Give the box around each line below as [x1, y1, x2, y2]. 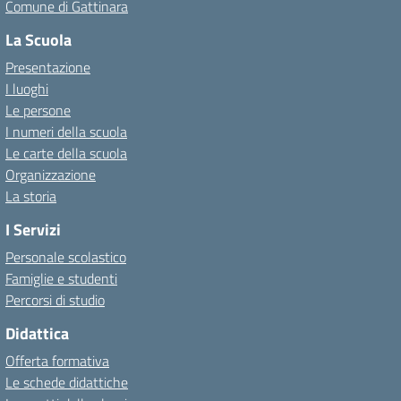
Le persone [5, 99, 71, 121]
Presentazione [5, 56, 90, 78]
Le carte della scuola [5, 142, 127, 164]
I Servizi [5, 218, 61, 242]
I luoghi [5, 78, 48, 99]
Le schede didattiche [5, 371, 128, 393]
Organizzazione [5, 164, 96, 185]
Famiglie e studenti [5, 268, 117, 289]
